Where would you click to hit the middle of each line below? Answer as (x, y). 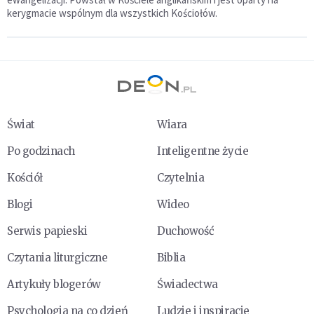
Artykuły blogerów (54, 285)
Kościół (25, 178)
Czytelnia (181, 178)
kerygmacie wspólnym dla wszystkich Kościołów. (112, 13)
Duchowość (186, 231)
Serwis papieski (47, 231)
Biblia (171, 258)
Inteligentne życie (203, 151)
